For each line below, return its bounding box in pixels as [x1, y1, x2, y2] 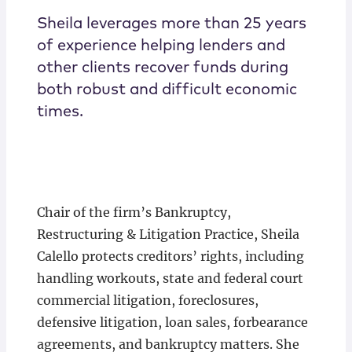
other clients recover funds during [36, 60, 288, 76]
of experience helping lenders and [36, 38, 285, 54]
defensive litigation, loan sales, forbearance [36, 314, 308, 331]
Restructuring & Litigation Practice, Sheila [36, 226, 299, 243]
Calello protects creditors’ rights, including [36, 248, 304, 265]
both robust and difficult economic [36, 82, 297, 98]
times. [36, 104, 83, 120]
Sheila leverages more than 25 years [36, 16, 306, 32]
